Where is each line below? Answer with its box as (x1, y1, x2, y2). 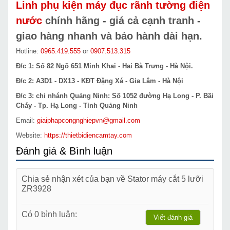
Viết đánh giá (154, 213, 193, 221)
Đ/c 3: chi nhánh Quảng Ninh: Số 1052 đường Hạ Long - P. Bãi (16, 91, 214, 100)
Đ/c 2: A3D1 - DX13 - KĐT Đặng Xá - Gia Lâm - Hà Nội (16, 76, 183, 85)
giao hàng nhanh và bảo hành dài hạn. (16, 30, 202, 42)
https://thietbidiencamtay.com (44, 131, 132, 139)
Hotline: (16, 47, 41, 55)
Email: (16, 116, 37, 124)
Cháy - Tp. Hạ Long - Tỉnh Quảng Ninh (16, 101, 138, 109)
